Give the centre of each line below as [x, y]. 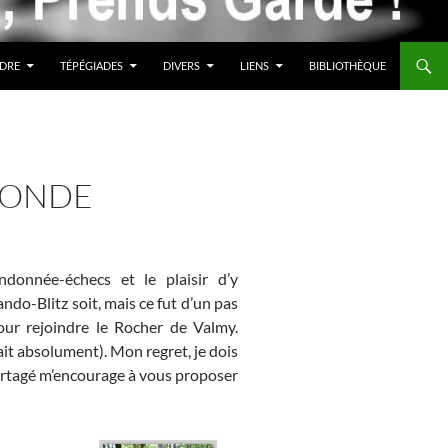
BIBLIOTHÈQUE [347, 65]
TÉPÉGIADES [91, 65]
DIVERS [181, 65]
